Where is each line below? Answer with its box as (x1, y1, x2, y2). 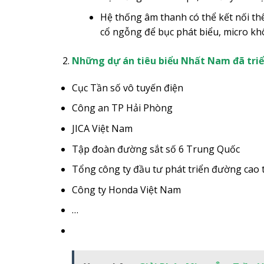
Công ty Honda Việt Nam (72, 183, 181, 196)
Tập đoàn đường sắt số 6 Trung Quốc (72, 142, 240, 156)
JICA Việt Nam (72, 122, 133, 136)
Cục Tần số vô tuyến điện (72, 81, 183, 94)
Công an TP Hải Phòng (72, 101, 173, 115)
